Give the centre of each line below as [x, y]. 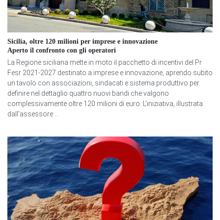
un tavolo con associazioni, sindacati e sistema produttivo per [103, 83]
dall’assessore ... [33, 114]
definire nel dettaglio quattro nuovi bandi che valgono [88, 94]
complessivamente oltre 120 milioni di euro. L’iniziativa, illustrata [105, 104]
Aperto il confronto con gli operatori [62, 51]
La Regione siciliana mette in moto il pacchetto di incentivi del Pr [105, 63]
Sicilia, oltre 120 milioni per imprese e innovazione [82, 42]
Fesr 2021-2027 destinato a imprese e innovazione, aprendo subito [110, 73]
